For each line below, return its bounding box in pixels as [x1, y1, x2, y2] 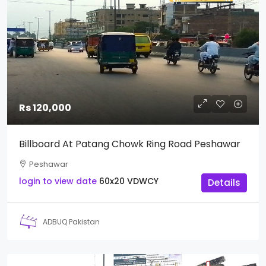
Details [208, 176, 240, 189]
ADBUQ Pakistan [43, 216, 100, 227]
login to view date [19, 175, 97, 188]
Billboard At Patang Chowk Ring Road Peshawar [19, 137, 240, 151]
